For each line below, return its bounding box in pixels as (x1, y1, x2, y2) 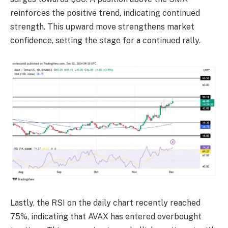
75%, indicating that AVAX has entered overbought (10, 211, 202, 221)
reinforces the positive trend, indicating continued (10, 8, 200, 18)
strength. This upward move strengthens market (10, 22, 194, 32)
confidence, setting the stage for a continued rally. (10, 36, 201, 46)
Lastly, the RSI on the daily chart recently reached (10, 197, 201, 208)
